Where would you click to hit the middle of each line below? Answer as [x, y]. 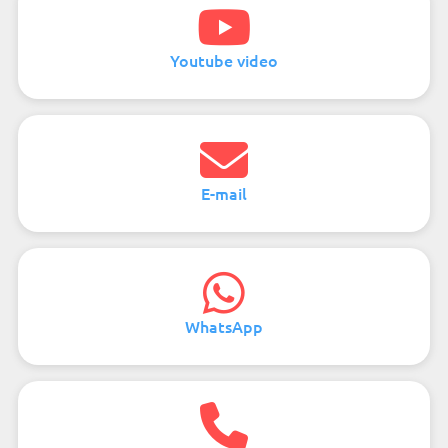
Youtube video [224, 59]
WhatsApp [224, 325]
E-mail [224, 192]
